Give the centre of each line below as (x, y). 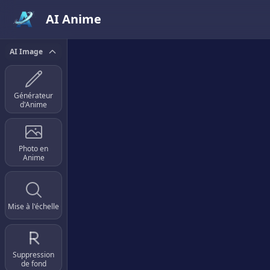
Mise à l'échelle (33, 206)
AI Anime (74, 19)
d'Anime (33, 105)
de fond (33, 264)
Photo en (33, 149)
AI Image (26, 52)
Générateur (33, 96)
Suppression (33, 255)
